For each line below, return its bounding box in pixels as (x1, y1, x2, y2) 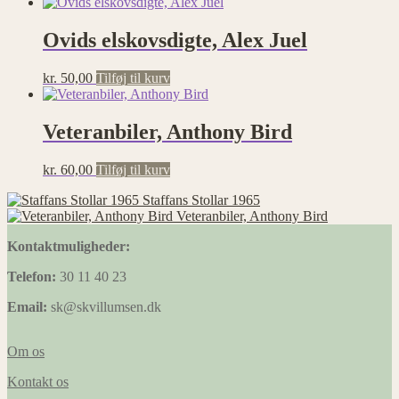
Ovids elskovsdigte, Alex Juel (43, 28, 307, 53)
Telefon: (7, 268, 56, 284)
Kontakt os (7, 373, 69, 389)
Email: (7, 298, 47, 314)
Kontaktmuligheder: (7, 238, 130, 254)
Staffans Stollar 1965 (142, 191, 260, 208)
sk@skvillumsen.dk (47, 298, 161, 314)
